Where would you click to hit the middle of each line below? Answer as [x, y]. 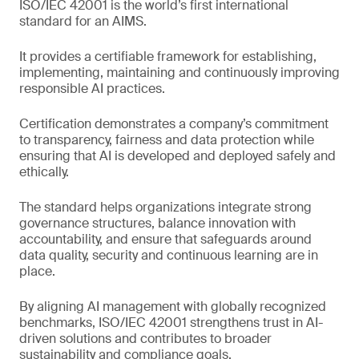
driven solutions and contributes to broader [145, 339]
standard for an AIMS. [83, 22]
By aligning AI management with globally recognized [173, 307]
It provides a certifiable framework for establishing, [168, 57]
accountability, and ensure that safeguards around [165, 240]
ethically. [44, 172]
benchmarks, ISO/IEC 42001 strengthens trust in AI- [171, 323]
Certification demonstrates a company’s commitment [174, 124]
